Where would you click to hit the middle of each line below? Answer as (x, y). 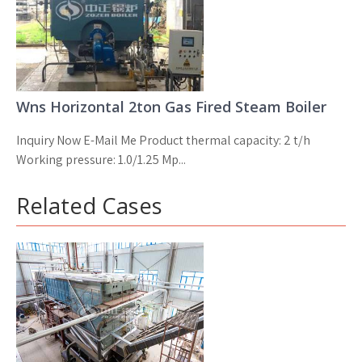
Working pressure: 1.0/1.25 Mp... (101, 159)
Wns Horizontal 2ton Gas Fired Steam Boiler (171, 106)
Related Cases (89, 205)
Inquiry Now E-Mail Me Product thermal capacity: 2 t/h (163, 140)
